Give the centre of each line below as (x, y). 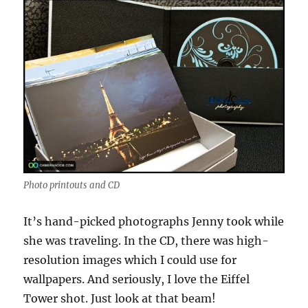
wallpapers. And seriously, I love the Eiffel (137, 279)
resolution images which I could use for (130, 260)
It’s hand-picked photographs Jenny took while (154, 221)
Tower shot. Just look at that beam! (120, 298)
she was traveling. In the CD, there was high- (146, 240)
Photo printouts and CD (72, 185)
